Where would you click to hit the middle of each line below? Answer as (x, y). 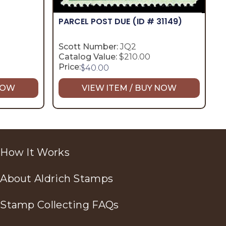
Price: (70, 67)
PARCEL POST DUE (95, 22)
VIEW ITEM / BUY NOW (129, 88)
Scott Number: (88, 46)
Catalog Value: (88, 56)
